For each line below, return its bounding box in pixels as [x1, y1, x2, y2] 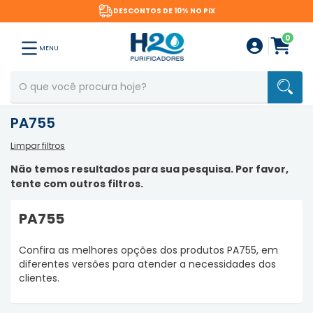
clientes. [19, 271, 59, 285]
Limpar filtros [10, 140, 65, 152]
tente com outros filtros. [10, 177, 143, 191]
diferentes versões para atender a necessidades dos [19, 257, 276, 271]
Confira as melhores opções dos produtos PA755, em [19, 243, 278, 257]
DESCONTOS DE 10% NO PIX [112, 6, 215, 16]
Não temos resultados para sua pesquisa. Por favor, [10, 162, 289, 176]
